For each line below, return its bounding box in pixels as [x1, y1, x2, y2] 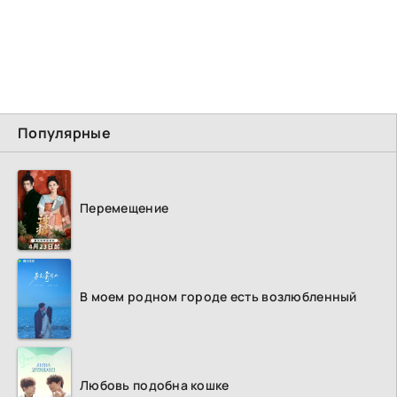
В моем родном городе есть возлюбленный [80, 288, 357, 306]
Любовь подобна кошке [80, 377, 230, 394]
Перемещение [80, 199, 169, 217]
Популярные [18, 123, 111, 144]
